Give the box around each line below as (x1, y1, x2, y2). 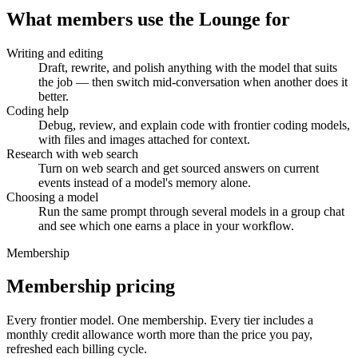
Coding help (6, 103, 69, 117)
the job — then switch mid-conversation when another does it (38, 74, 348, 89)
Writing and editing (6, 46, 103, 60)
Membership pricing (6, 276, 175, 297)
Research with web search (6, 146, 138, 161)
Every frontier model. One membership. (6, 313, 207, 328)
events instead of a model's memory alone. (38, 175, 251, 189)
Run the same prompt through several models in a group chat (38, 204, 344, 218)
